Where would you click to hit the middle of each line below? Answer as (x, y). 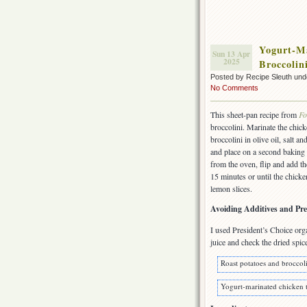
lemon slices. (231, 189)
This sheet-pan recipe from (255, 115)
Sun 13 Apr (231, 54)
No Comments (234, 88)
